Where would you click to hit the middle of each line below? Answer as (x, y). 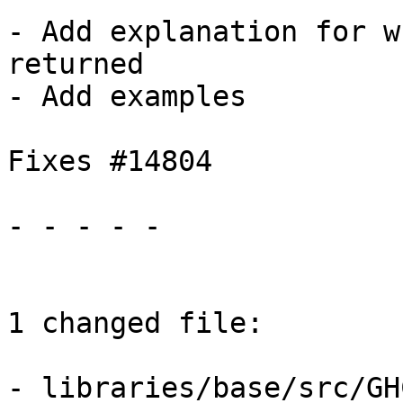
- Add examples (127, 97)
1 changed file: (135, 323)
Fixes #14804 (110, 161)
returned (76, 64)
